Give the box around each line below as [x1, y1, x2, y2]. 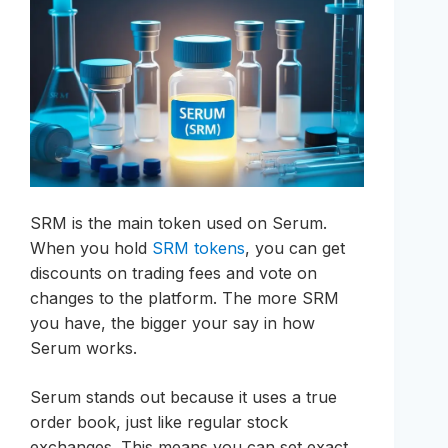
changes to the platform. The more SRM [30, 287, 339, 308]
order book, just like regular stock [30, 411, 288, 432]
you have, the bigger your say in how [30, 312, 315, 333]
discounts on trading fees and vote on [30, 262, 317, 283]
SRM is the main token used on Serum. [30, 212, 327, 233]
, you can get [245, 237, 345, 258]
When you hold [30, 237, 152, 258]
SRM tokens [152, 237, 245, 258]
